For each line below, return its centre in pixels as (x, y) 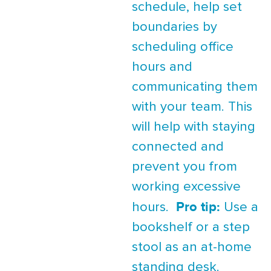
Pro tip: (198, 207)
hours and (162, 67)
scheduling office (183, 47)
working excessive (186, 187)
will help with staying (194, 127)
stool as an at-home (192, 247)
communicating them (195, 87)
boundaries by (175, 27)
